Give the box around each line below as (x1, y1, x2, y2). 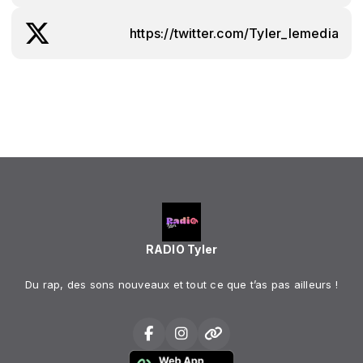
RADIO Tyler (145, 242, 218, 256)
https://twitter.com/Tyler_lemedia (130, 24, 339, 41)
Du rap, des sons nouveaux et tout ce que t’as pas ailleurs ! (25, 278, 338, 291)
